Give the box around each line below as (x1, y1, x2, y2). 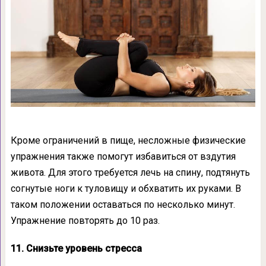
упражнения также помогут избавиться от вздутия (10, 150, 236, 162)
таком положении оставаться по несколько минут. (10, 198, 235, 210)
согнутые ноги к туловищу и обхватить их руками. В (10, 182, 241, 194)
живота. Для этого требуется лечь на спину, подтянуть (10, 166, 250, 178)
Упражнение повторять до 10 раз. (10, 214, 160, 226)
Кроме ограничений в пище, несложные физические (10, 134, 246, 146)
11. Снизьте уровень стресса (10, 242, 142, 254)
